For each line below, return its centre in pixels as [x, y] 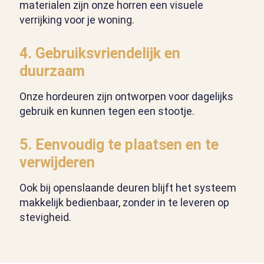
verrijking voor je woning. [77, 20]
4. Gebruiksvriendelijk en [100, 54]
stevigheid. [45, 217]
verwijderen [57, 163]
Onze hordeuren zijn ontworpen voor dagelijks [126, 97]
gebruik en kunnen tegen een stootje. [107, 111]
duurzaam [52, 71]
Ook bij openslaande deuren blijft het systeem [128, 188]
